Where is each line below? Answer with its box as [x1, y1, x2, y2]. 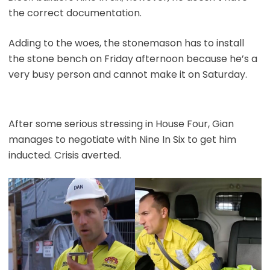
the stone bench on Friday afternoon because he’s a [8, 51, 257, 66]
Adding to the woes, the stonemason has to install [8, 36, 244, 50]
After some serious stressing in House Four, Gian [8, 116, 234, 131]
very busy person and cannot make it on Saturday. [8, 67, 247, 81]
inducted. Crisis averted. [8, 148, 121, 162]
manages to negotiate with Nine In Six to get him [8, 132, 236, 146]
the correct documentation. [8, 5, 142, 20]
